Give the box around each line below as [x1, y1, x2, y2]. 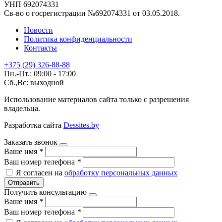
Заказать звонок [4, 137, 57, 146]
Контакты [24, 43, 57, 52]
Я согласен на [16, 168, 64, 177]
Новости [24, 25, 53, 34]
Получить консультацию [4, 187, 87, 196]
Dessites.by [63, 120, 99, 129]
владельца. [4, 104, 40, 112]
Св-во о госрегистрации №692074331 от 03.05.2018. [4, 8, 180, 17]
